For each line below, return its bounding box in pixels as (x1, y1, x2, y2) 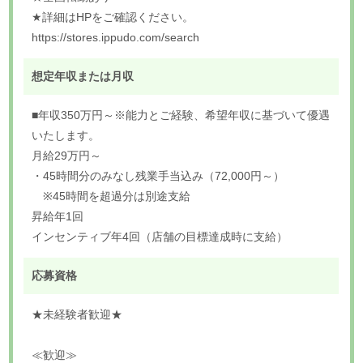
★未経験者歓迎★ (32, 307, 123, 321)
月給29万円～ (32, 148, 102, 162)
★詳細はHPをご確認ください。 (32, 10, 194, 23)
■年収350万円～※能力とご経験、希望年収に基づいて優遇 (32, 108, 331, 122)
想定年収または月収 (32, 69, 135, 83)
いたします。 (32, 128, 100, 142)
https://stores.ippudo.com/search (32, 30, 200, 44)
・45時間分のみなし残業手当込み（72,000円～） (32, 169, 285, 182)
